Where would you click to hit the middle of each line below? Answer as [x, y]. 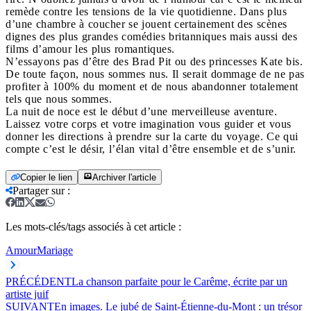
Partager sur [39, 190]
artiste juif [27, 294]
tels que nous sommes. [59, 99]
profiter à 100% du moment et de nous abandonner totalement [152, 86]
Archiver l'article [124, 177]
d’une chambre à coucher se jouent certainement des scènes [146, 24]
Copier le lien [46, 177]
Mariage [55, 250]
